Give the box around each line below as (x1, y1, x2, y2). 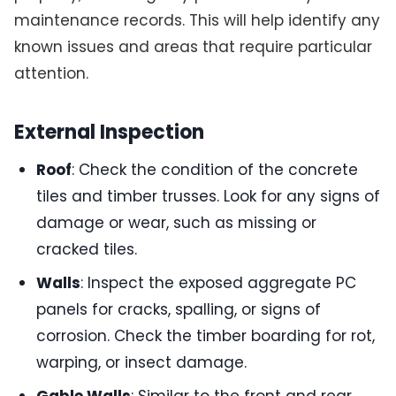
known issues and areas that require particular (13, 35, 372, 57)
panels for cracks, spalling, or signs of (36, 299, 322, 321)
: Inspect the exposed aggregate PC (80, 272, 357, 294)
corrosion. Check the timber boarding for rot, (36, 325, 376, 347)
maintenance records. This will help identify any (13, 9, 380, 31)
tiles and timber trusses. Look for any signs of (36, 186, 381, 208)
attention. (13, 62, 88, 84)
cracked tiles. (36, 239, 138, 261)
